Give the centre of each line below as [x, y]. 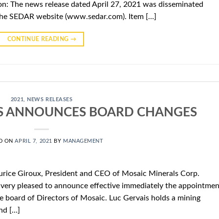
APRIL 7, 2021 [33, 141]
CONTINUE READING [39, 39]
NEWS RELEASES [50, 99]
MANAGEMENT [83, 141]
